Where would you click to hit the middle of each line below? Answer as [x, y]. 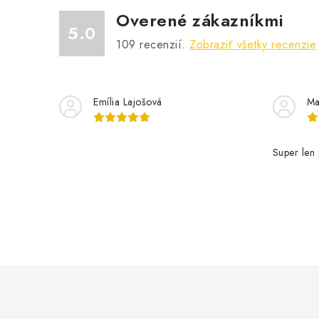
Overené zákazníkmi [200, 20]
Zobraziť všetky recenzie [253, 45]
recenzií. [162, 45]
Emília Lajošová [128, 102]
